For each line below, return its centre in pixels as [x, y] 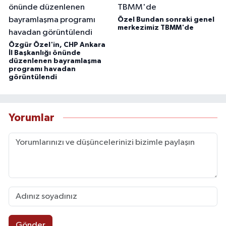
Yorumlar [32, 118]
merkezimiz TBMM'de [155, 28]
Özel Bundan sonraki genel [166, 20]
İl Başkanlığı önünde [45, 53]
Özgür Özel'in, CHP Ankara [57, 45]
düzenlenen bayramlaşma [55, 61]
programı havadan [42, 69]
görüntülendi [33, 77]
